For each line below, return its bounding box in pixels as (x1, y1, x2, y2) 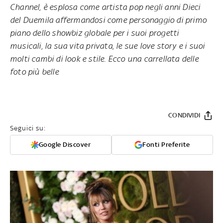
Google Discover (38, 140, 91, 148)
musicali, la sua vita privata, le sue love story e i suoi (10, 40, 205, 51)
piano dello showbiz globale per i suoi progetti (10, 27, 179, 38)
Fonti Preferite (142, 140, 190, 148)
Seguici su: (10, 124, 46, 132)
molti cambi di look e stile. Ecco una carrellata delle (10, 53, 199, 64)
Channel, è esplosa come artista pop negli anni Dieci (10, 1, 201, 12)
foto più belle (10, 66, 61, 77)
